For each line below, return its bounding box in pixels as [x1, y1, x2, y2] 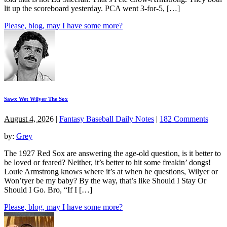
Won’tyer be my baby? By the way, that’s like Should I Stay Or [4, 176, 206, 185]
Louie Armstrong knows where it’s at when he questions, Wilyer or [4, 167, 218, 176]
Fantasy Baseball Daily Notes [59, 114, 154, 123]
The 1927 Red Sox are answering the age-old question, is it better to [4, 148, 221, 158]
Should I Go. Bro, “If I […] [4, 185, 92, 194]
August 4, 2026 [4, 114, 54, 123]
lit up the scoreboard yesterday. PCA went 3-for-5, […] [4, 4, 180, 13]
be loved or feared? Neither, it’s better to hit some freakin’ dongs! [4, 158, 211, 167]
